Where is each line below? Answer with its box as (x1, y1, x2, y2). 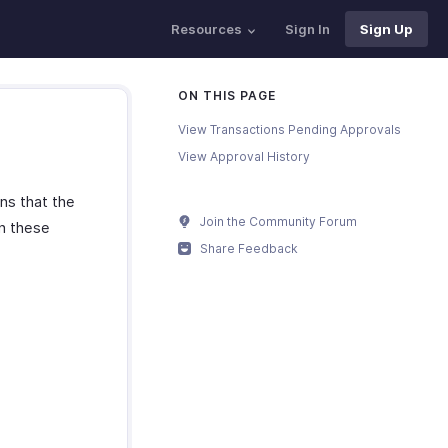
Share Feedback (197, 241, 298, 256)
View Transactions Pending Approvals (178, 122, 401, 137)
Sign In (285, 21, 330, 37)
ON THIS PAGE (178, 88, 276, 103)
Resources (171, 21, 242, 37)
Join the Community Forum (197, 214, 357, 229)
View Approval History (178, 149, 310, 164)
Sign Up (360, 21, 413, 37)
